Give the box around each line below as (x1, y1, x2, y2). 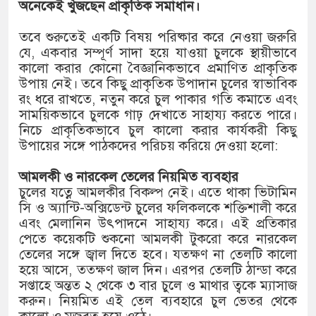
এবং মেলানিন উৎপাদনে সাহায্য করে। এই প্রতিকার (19, 215, 297, 232)
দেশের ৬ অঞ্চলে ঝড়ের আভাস (162, 58, 291, 72)
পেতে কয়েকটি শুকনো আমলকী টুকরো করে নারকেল (19, 231, 297, 248)
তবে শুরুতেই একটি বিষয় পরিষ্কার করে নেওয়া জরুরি (19, 29, 297, 46)
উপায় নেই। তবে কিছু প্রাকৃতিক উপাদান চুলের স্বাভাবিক (19, 75, 297, 92)
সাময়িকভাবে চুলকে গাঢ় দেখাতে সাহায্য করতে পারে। (19, 107, 297, 123)
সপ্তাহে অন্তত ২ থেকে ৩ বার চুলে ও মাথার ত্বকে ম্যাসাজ (19, 277, 297, 294)
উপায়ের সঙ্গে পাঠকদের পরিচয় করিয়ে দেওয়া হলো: (19, 138, 278, 154)
